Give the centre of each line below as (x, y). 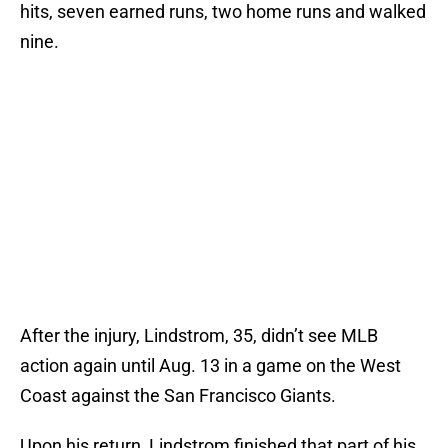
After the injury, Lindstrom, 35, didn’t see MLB (199, 336)
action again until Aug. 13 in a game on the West (210, 366)
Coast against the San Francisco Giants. (178, 396)
